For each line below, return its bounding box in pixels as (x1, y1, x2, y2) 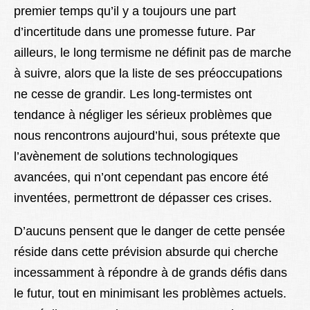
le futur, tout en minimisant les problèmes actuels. (14, 286, 286, 301)
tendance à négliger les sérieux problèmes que (14, 108, 272, 122)
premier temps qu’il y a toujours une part (14, 4, 236, 19)
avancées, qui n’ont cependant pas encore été (14, 170, 268, 185)
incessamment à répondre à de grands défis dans (14, 266, 287, 280)
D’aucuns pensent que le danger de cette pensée (14, 224, 285, 239)
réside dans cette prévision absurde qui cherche (14, 245, 278, 259)
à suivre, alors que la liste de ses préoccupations (14, 66, 282, 81)
